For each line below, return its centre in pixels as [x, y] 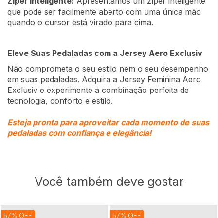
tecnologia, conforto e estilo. [60, 101]
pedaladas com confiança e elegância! [79, 133]
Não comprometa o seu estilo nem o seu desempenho [108, 69]
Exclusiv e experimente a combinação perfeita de [98, 90]
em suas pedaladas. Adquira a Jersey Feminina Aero [104, 80]
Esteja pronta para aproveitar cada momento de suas [108, 122]
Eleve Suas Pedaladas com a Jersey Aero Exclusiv [105, 53]
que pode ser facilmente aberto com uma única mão [104, 12]
